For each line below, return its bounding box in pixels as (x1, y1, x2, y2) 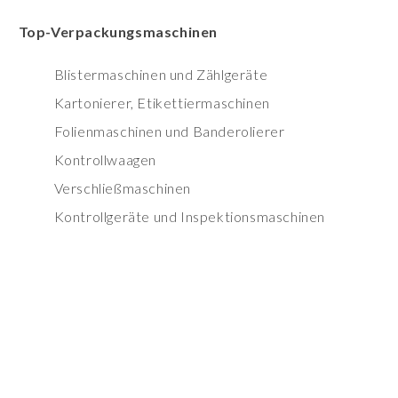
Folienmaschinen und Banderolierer (53, 123, 285, 140)
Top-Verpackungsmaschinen (18, 23, 218, 41)
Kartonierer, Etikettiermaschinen (53, 94, 270, 112)
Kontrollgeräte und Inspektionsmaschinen (53, 208, 325, 226)
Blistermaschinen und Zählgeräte (53, 66, 268, 84)
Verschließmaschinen (53, 179, 191, 197)
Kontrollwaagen (53, 151, 156, 169)
